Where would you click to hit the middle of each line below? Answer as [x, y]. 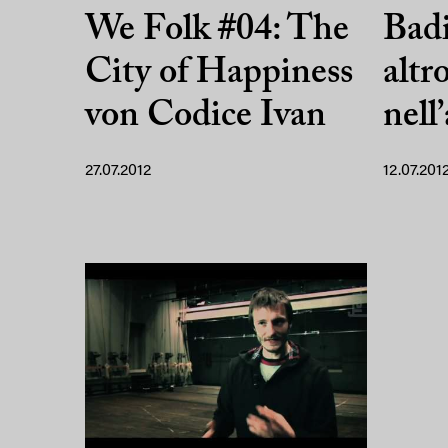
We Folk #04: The [217, 30]
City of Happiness [219, 73]
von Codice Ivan [205, 116]
